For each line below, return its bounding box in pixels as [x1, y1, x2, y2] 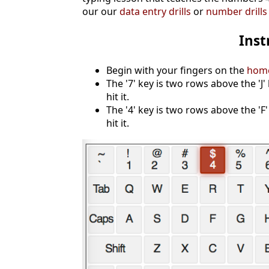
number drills [206, 4, 267, 18]
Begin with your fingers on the [106, 63, 247, 77]
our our [82, 4, 119, 18]
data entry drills [119, 4, 191, 18]
